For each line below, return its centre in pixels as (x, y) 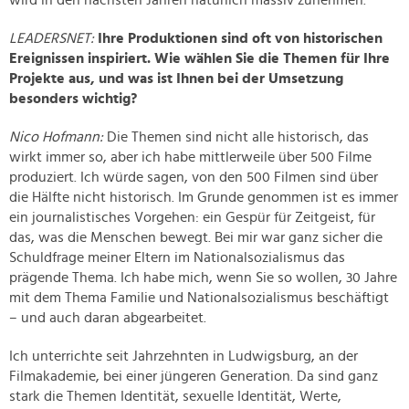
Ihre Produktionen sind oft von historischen (240, 39)
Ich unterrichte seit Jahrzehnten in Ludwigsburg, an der (184, 357)
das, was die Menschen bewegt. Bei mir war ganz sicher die (196, 238)
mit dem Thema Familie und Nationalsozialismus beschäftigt (199, 298)
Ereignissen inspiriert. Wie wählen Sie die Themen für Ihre (199, 59)
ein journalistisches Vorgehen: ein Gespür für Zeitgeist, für (192, 218)
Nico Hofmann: (56, 137)
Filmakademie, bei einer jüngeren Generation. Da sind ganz (194, 377)
